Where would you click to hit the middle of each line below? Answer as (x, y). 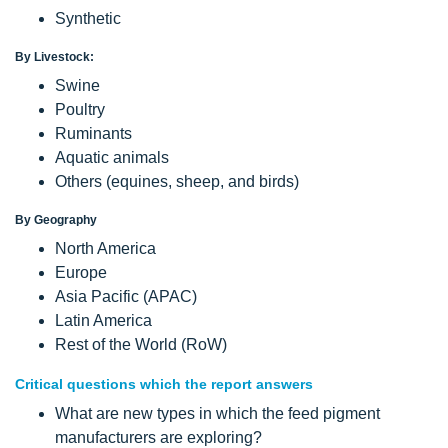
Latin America (103, 320)
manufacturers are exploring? (158, 437)
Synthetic (88, 18)
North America (105, 248)
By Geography (56, 219)
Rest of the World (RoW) (141, 344)
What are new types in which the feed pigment (217, 413)
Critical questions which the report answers (164, 383)
